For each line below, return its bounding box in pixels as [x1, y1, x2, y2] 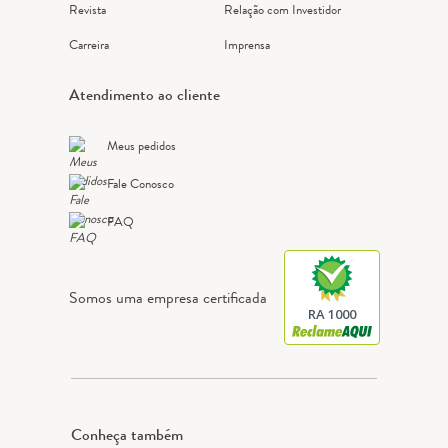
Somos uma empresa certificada [68, 286, 267, 310]
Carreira [68, 35, 109, 55]
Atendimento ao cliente [68, 83, 220, 107]
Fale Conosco [106, 174, 174, 194]
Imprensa [224, 35, 270, 55]
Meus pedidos [106, 136, 176, 156]
